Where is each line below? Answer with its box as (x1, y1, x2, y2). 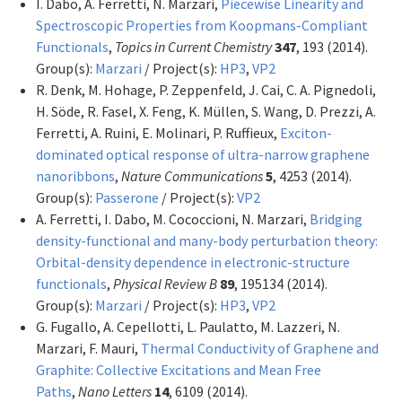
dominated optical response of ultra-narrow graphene (36, 144, 370, 163)
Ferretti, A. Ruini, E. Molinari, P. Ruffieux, (36, 123, 280, 142)
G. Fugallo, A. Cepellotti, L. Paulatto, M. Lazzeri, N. (36, 317, 340, 336)
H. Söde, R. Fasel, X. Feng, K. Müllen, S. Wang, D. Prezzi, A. (36, 101, 376, 120)
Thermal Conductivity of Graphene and (141, 338, 379, 357)
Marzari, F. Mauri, (36, 338, 141, 357)
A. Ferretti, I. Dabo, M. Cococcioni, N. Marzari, (36, 209, 310, 228)
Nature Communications (121, 166, 263, 185)
